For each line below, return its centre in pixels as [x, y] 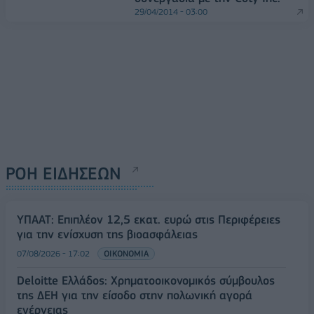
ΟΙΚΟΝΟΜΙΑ [126, 254]
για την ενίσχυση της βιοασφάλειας [107, 234]
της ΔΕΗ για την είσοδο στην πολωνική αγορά [135, 295]
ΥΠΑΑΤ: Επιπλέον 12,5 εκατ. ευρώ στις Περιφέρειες [149, 220]
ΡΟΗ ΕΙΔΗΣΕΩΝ [63, 174]
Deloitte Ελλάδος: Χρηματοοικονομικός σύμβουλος [146, 281]
